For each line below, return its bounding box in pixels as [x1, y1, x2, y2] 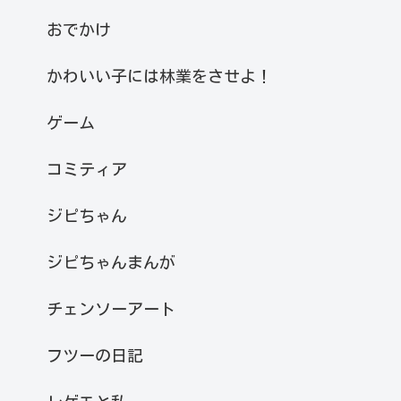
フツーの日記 [47, 347, 143, 364]
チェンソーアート [47, 301, 175, 318]
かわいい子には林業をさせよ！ [47, 68, 272, 85]
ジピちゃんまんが [47, 254, 175, 271]
